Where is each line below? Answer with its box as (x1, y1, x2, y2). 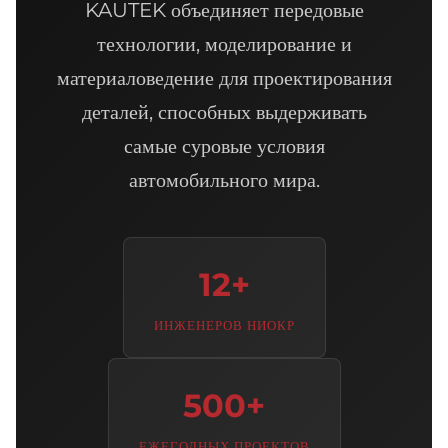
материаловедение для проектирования (56, 65, 392, 90)
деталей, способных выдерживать (81, 99, 367, 124)
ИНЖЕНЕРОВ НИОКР (153, 316, 295, 333)
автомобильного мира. (128, 167, 320, 192)
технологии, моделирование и (96, 31, 352, 56)
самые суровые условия (123, 133, 325, 158)
